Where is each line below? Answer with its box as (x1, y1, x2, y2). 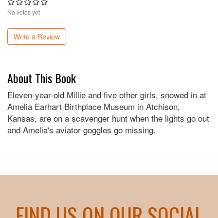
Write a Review (14, 32, 60, 42)
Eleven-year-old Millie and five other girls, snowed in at (7, 89, 206, 101)
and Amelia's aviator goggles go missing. (7, 124, 156, 136)
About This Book (7, 69, 76, 87)
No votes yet (7, 8, 40, 17)
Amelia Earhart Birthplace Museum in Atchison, (7, 100, 180, 113)
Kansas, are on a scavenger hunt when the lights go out (7, 112, 209, 125)
